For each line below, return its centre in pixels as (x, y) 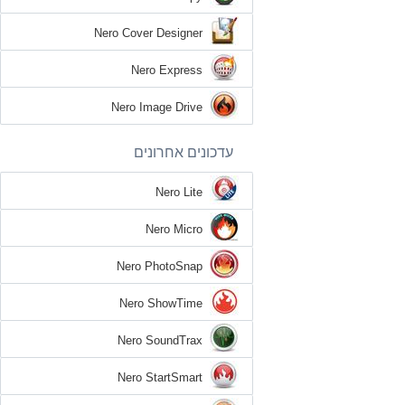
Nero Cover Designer (157, 33)
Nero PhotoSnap (169, 266)
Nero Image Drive (166, 107)
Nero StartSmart (169, 377)
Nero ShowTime (170, 303)
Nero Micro (183, 229)
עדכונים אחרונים (193, 152)
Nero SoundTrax (169, 340)
